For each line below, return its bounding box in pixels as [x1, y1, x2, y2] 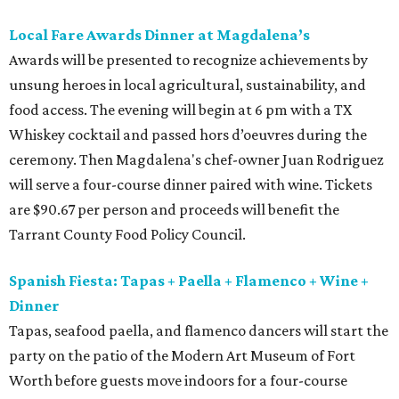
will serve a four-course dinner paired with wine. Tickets [9, 175, 372, 193]
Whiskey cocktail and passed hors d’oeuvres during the [9, 126, 367, 143]
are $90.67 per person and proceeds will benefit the [9, 200, 339, 218]
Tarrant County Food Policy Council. [9, 225, 246, 243]
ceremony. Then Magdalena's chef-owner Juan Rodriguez [9, 151, 384, 168]
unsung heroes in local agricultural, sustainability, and [9, 76, 366, 94]
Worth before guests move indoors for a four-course [9, 371, 347, 389]
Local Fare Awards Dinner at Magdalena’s [9, 26, 310, 44]
